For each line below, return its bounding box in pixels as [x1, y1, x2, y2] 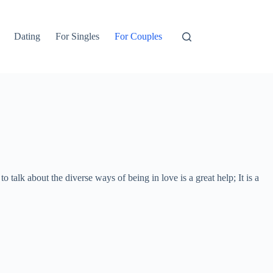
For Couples [115, 31, 163, 41]
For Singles [55, 31, 100, 41]
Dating [14, 31, 41, 41]
